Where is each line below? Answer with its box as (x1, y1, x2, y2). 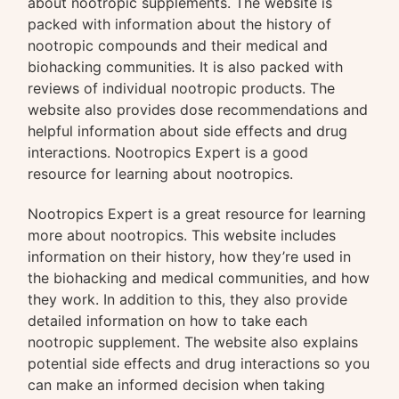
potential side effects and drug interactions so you (28, 354, 370, 372)
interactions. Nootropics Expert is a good (28, 142, 309, 161)
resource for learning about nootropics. (28, 164, 294, 183)
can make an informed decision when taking (28, 375, 326, 394)
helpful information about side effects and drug (28, 121, 348, 140)
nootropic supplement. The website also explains (28, 332, 359, 351)
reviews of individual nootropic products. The (28, 78, 336, 97)
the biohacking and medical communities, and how (28, 268, 370, 287)
